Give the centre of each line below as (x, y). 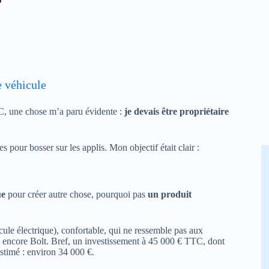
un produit (170, 194)
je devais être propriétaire (177, 111)
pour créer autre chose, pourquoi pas (77, 194)
